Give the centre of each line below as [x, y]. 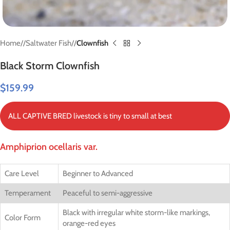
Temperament [28, 193]
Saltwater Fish [49, 43]
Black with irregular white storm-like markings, [136, 213]
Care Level [22, 174]
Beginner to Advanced [98, 174]
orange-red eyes [89, 223]
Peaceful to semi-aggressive [108, 193]
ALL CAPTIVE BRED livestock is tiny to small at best [90, 116]
